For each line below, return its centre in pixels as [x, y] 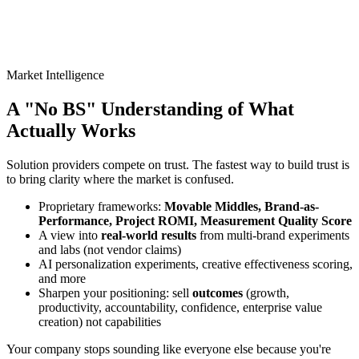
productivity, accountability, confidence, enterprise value [180, 308]
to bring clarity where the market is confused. [120, 179]
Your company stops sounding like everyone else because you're [169, 349]
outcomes [218, 293]
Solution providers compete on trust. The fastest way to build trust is [178, 165]
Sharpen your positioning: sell [115, 293]
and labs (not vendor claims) [110, 250]
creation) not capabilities [100, 322]
